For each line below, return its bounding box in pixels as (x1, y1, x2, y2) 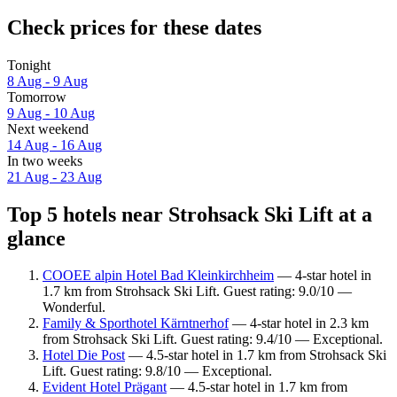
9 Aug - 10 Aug (7, 105, 95, 121)
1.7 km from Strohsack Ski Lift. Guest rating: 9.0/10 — (43, 284, 352, 300)
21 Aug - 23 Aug (7, 168, 102, 184)
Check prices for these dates (7, 15, 261, 39)
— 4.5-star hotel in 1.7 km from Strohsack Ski (125, 347, 386, 363)
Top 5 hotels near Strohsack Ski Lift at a (7, 202, 372, 226)
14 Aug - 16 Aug (7, 136, 102, 152)
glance (7, 226, 66, 250)
